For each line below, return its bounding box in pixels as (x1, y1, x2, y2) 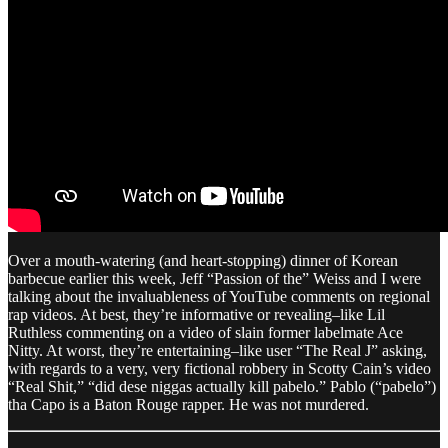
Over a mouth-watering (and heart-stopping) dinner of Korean (8, 251, 398, 269)
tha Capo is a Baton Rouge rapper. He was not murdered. (8, 395, 369, 413)
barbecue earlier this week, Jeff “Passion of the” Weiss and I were (8, 269, 421, 287)
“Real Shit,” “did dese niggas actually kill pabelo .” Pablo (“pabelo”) (8, 377, 436, 395)
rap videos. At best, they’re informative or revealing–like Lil (8, 305, 385, 323)
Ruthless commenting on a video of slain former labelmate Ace (8, 323, 403, 341)
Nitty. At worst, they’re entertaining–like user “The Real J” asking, (8, 341, 427, 359)
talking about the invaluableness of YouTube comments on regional (8, 287, 430, 305)
